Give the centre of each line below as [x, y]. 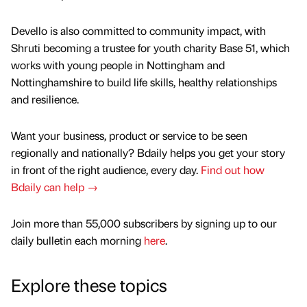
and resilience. [45, 99]
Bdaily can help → [54, 186]
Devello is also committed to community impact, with [138, 30]
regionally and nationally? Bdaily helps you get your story [148, 152]
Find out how [233, 169]
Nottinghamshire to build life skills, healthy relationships [144, 82]
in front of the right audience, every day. [106, 169]
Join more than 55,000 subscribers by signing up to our [144, 223]
